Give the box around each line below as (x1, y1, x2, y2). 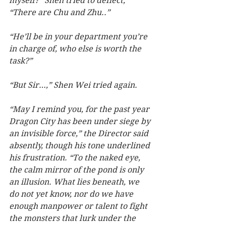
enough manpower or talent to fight (9, 201, 149, 211)
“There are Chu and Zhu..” (9, 8, 110, 18)
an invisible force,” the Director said (9, 129, 150, 139)
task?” (9, 56, 32, 66)
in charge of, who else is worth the (9, 44, 143, 54)
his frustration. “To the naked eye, (9, 153, 142, 163)
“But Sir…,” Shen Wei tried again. (9, 80, 141, 90)
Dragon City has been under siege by (9, 117, 152, 127)
